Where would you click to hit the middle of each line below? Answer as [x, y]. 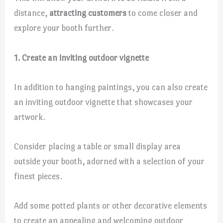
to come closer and [162, 13]
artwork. [30, 117]
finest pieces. [38, 176]
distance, [32, 13]
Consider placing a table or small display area [98, 146]
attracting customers [88, 13]
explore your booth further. [64, 28]
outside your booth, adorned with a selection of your [110, 161]
